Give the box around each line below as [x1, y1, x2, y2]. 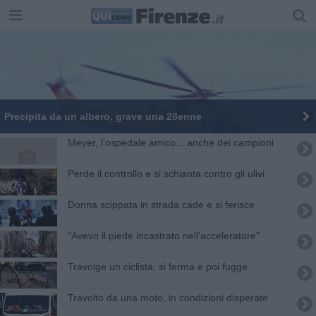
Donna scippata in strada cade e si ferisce [67, 198, 255, 210]
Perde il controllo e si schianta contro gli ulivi [67, 167, 265, 179]
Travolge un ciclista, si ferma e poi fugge [67, 260, 248, 272]
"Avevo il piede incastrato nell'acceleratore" [67, 229, 260, 241]
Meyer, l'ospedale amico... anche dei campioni [67, 136, 274, 148]
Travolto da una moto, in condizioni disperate [67, 291, 268, 303]
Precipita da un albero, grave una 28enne [4, 110, 202, 122]
